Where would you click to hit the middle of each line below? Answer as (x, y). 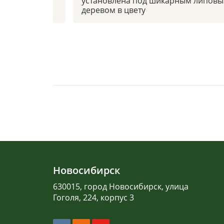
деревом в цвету (113, 10)
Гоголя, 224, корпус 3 (93, 197)
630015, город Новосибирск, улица (121, 186)
